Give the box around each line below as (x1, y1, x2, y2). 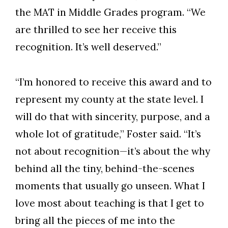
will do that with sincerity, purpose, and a (15, 110, 210, 123)
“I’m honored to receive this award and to (15, 76, 212, 89)
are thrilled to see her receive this (15, 23, 177, 36)
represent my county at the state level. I (15, 93, 204, 106)
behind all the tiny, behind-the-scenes (15, 162, 194, 175)
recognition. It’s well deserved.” (15, 41, 161, 53)
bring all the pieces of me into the (15, 214, 175, 227)
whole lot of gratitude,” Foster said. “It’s (15, 128, 201, 140)
